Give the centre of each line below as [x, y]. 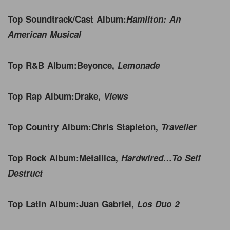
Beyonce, [97, 65]
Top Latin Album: [43, 204]
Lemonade [139, 65]
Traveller [179, 127]
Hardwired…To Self [161, 157]
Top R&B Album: [42, 65]
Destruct [25, 173]
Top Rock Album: [43, 157]
